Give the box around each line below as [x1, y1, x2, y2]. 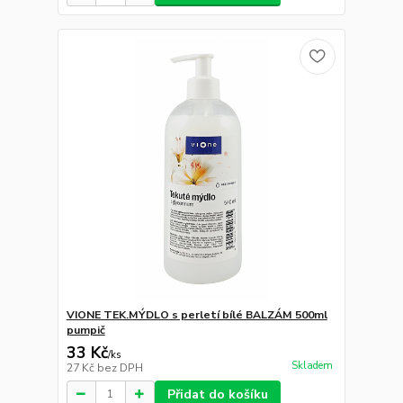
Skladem [291, 359, 333, 372]
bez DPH [96, 360, 143, 375]
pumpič [66, 322, 105, 337]
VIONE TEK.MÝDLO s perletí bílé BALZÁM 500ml [66, 307, 327, 322]
